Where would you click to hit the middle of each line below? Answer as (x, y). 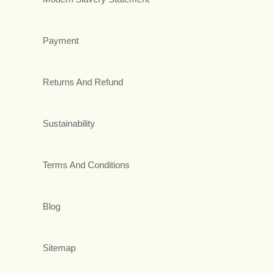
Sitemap (59, 248)
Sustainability (69, 124)
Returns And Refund (83, 82)
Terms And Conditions (86, 165)
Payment (61, 41)
